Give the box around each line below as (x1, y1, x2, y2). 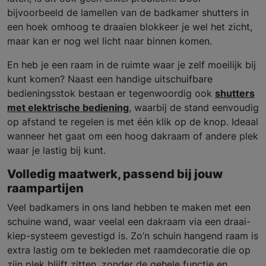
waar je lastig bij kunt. (7, 144, 106, 157)
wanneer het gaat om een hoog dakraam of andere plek (7, 130, 258, 142)
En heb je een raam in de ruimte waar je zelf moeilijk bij (7, 59, 256, 71)
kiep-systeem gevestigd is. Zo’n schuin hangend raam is (7, 230, 258, 242)
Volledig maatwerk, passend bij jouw (7, 167, 223, 182)
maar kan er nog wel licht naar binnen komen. (7, 35, 212, 47)
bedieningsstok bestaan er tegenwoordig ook (7, 87, 215, 100)
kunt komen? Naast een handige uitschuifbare (7, 73, 213, 85)
